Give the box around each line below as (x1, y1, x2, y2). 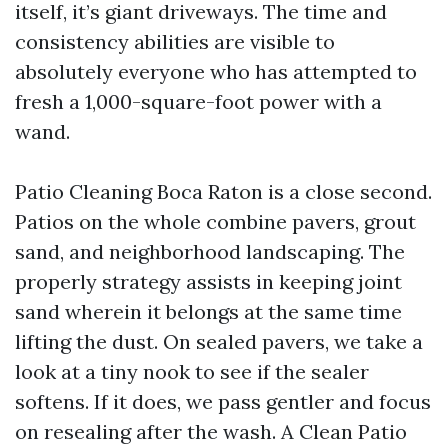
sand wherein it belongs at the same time (15, 299, 402, 324)
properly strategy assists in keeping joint (15, 269, 402, 294)
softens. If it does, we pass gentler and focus (15, 389, 431, 414)
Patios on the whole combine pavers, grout (15, 209, 416, 234)
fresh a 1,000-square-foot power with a (15, 89, 382, 114)
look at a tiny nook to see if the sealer (15, 359, 369, 384)
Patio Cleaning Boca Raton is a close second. (15, 179, 432, 204)
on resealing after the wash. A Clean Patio (15, 419, 407, 444)
